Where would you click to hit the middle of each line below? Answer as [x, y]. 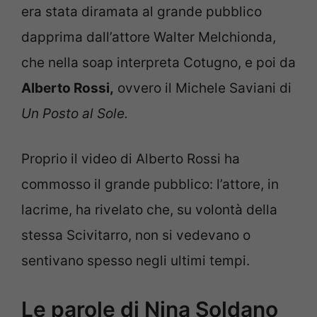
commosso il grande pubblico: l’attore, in [150, 185]
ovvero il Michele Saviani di [203, 88]
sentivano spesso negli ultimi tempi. [136, 261]
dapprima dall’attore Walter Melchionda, [149, 37]
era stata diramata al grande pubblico [142, 11]
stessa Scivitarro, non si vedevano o [136, 236]
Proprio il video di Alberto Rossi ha [131, 159]
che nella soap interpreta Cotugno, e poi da [158, 62]
